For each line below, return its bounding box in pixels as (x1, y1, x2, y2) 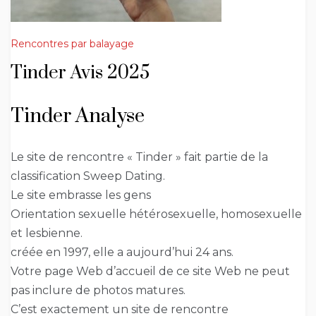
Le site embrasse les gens (11, 188, 151, 202)
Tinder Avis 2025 (11, 61, 150, 85)
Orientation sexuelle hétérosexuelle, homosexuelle (11, 207, 302, 221)
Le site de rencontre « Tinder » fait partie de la (11, 150, 268, 164)
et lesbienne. (11, 226, 83, 241)
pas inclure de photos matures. (11, 284, 186, 298)
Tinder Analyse (11, 104, 145, 129)
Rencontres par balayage (11, 37, 134, 51)
